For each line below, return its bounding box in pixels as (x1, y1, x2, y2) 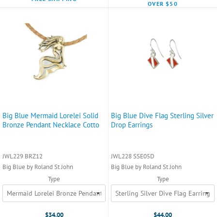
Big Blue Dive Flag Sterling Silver (111, 110, 214, 120)
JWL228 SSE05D (111, 152, 155, 160)
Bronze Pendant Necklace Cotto (2, 120, 99, 129)
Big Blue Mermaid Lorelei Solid (2, 110, 98, 120)
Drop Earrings (111, 120, 153, 129)
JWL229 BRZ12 (2, 152, 43, 160)
